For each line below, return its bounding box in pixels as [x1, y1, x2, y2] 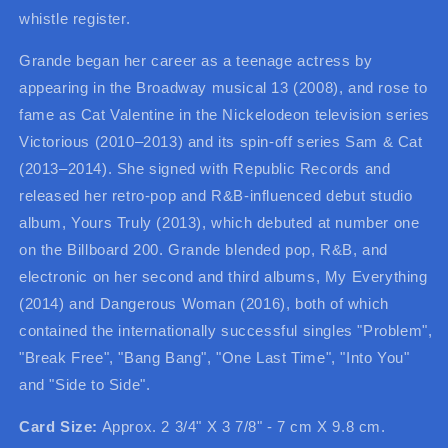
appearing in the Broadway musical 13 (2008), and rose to [19, 78, 428, 96]
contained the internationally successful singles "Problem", [19, 321, 433, 339]
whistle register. [19, 9, 131, 27]
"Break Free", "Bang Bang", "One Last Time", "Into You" [19, 348, 410, 366]
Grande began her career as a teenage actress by [19, 51, 373, 69]
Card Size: [19, 417, 98, 435]
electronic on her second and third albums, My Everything [19, 267, 428, 285]
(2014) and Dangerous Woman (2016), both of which [19, 294, 389, 312]
